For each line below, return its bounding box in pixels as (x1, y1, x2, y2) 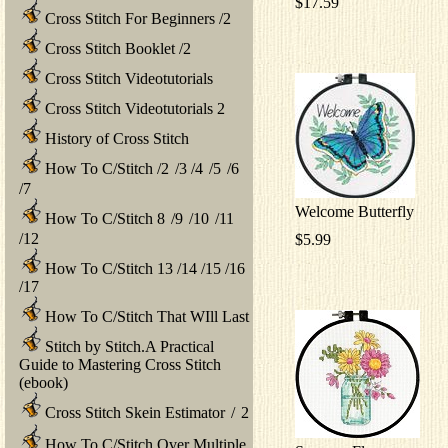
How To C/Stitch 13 (41, 259, 173, 277)
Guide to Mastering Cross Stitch (19, 355, 221, 373)
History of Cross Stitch (41, 129, 189, 147)
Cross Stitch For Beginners (41, 9, 215, 27)
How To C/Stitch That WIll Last (41, 307, 249, 325)
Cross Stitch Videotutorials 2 (41, 99, 225, 117)
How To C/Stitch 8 (41, 209, 165, 227)
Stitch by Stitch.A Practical (45, 337, 214, 355)
